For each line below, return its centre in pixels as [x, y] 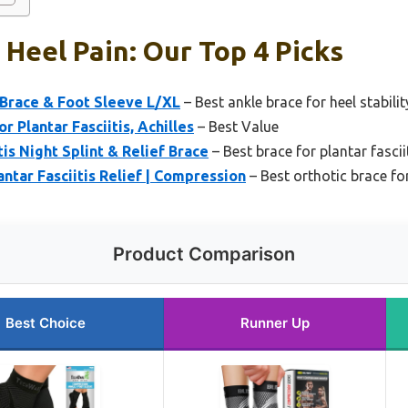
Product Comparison [204, 254]
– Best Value [236, 126]
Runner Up [275, 322]
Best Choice [46, 322]
